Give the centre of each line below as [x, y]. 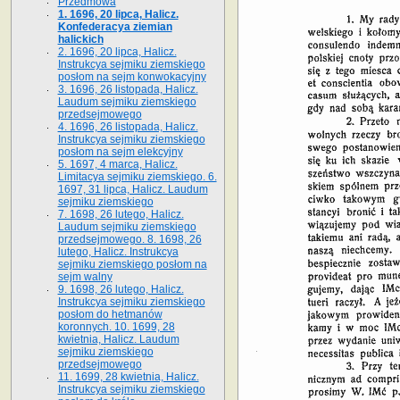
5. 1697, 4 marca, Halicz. [117, 164]
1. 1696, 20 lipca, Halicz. [118, 14]
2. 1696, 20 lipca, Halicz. [117, 51]
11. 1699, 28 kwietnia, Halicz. [128, 376]
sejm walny [85, 276]
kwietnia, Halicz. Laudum [118, 339]
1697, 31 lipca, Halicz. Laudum [133, 189]
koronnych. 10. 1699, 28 [116, 326]
